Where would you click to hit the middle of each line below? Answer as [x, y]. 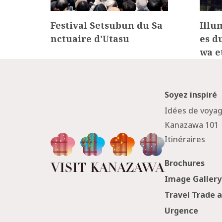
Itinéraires [185, 139]
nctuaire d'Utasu [90, 38]
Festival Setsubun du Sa [107, 25]
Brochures [185, 163]
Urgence [182, 211]
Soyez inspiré [191, 95]
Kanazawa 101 [192, 125]
